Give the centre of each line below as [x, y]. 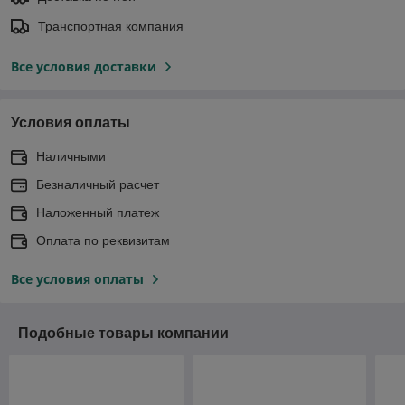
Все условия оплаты [77, 278]
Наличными [71, 156]
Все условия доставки [84, 66]
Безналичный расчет [98, 184]
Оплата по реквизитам [103, 240]
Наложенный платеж [98, 212]
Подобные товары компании [123, 333]
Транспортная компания [111, 26]
